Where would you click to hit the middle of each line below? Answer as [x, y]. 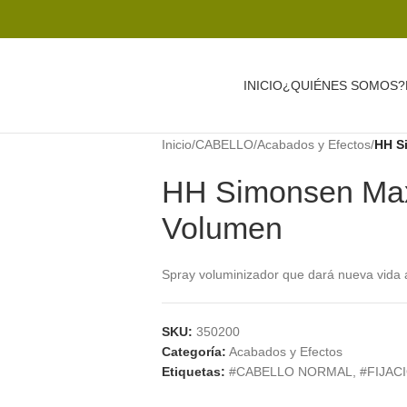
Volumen [222, 228]
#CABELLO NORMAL [290, 372]
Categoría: [194, 352]
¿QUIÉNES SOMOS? [344, 85]
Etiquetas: [193, 372]
